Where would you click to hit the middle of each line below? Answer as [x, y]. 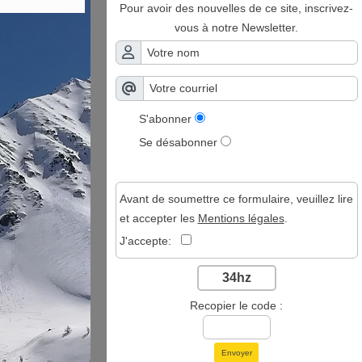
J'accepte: [150, 240]
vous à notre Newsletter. [236, 27]
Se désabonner [178, 142]
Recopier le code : [236, 305]
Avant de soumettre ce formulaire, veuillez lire [236, 198]
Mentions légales [241, 218]
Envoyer [236, 352]
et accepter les [158, 218]
